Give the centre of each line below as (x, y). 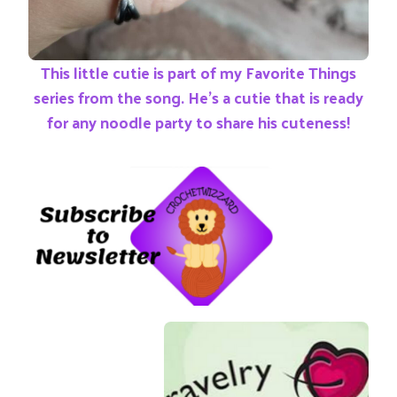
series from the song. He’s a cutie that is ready (198, 97)
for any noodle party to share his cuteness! (198, 122)
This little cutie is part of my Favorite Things (198, 72)
